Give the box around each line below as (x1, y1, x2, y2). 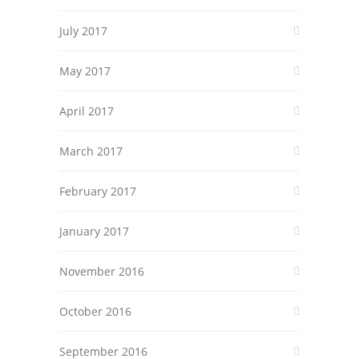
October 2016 (59, 304, 131, 319)
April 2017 (59, 103, 114, 119)
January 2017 (59, 224, 129, 239)
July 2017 (59, 23, 107, 38)
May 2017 (59, 63, 111, 79)
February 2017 (59, 184, 136, 199)
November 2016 (59, 264, 144, 279)
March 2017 (59, 143, 123, 159)
